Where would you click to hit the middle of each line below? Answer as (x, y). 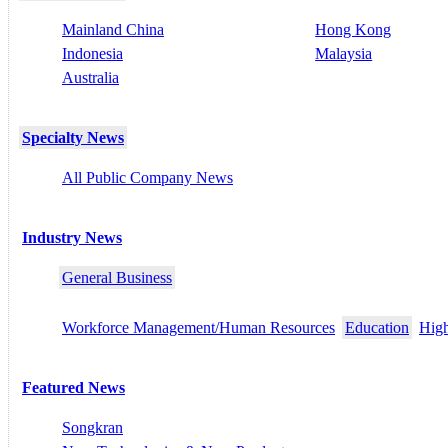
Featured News (73, 388)
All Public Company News (147, 178)
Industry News (72, 238)
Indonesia (92, 54)
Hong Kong (353, 30)
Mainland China (113, 30)
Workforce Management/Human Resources (198, 328)
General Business (117, 278)
